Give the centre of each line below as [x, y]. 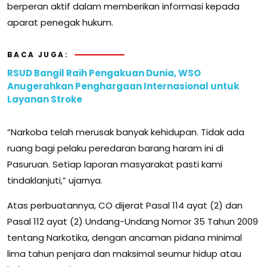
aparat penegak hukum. [60, 23]
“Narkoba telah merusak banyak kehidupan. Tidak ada [126, 132]
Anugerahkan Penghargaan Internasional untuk [123, 86]
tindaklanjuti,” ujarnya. [55, 181]
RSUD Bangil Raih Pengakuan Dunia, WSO [104, 73]
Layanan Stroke [45, 100]
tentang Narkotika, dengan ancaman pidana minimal [125, 238]
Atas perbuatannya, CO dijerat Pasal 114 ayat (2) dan [125, 206]
